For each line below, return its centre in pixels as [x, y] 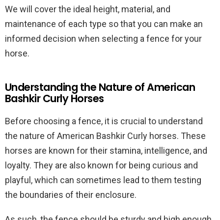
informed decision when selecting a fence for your [103, 39]
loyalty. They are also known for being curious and [101, 165]
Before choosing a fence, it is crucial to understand [104, 121]
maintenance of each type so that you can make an [104, 24]
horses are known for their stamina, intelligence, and [106, 151]
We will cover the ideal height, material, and [88, 9]
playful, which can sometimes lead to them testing [103, 180]
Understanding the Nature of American [100, 87]
